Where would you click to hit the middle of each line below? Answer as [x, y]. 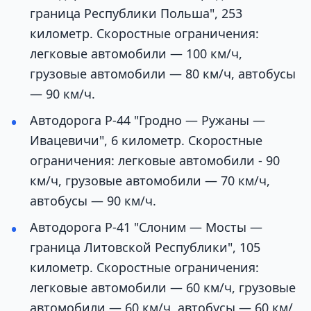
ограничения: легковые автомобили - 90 [155, 160]
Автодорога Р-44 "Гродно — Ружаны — [148, 120]
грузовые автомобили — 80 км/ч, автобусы [163, 73]
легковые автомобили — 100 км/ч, [136, 53]
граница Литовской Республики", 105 [145, 247]
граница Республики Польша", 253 [136, 13]
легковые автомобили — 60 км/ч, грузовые [163, 287]
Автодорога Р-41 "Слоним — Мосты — [146, 227]
